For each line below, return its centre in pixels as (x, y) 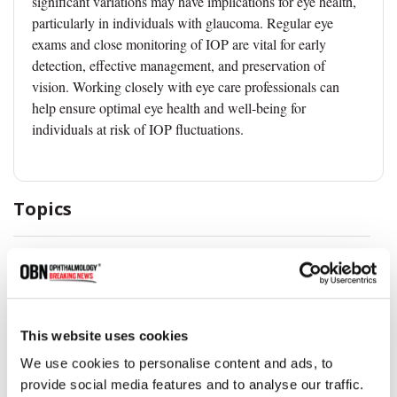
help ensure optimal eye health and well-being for (169, 107)
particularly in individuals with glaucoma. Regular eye (183, 22)
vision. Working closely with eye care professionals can (186, 86)
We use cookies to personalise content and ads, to (177, 363)
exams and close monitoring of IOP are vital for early (179, 43)
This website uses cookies (105, 335)
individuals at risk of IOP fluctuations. (138, 128)
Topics (43, 208)
